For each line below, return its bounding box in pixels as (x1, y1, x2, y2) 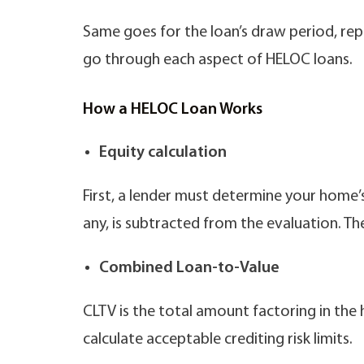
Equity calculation (99, 145, 227, 161)
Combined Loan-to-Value (99, 260, 279, 276)
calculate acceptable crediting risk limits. (83, 331, 353, 348)
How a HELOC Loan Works (83, 102, 262, 118)
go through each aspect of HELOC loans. (83, 52, 353, 68)
